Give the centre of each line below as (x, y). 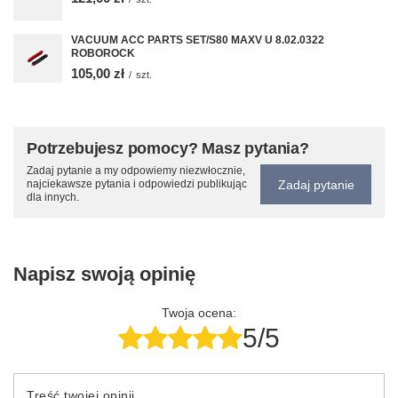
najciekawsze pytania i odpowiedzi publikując (137, 184)
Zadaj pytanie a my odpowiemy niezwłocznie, (136, 171)
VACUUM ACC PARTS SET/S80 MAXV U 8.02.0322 (198, 40)
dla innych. (53, 197)
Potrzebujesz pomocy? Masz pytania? (168, 148)
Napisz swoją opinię (104, 274)
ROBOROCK (103, 53)
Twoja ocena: (199, 313)
